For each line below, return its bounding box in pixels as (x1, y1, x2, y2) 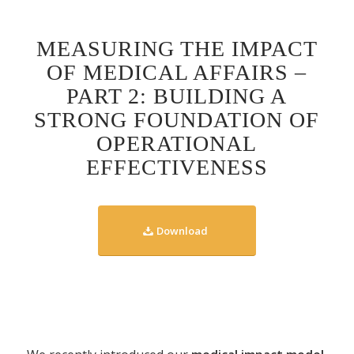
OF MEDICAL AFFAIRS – (47, 59, 307, 85)
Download (156, 223, 208, 238)
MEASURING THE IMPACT (36, 36, 318, 61)
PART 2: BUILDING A (66, 83, 288, 108)
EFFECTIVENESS (85, 154, 268, 179)
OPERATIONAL (96, 130, 258, 156)
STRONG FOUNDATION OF (34, 107, 320, 132)
